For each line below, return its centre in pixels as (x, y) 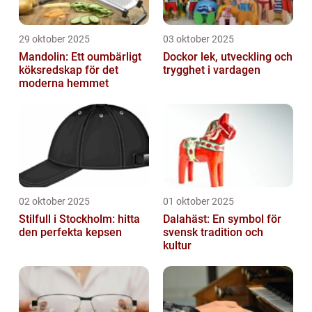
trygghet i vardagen (212, 70)
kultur (177, 246)
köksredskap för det (69, 70)
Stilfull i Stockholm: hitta (79, 219)
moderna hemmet (64, 84)
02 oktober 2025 (54, 202)
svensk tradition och (213, 233)
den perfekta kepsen (70, 233)
